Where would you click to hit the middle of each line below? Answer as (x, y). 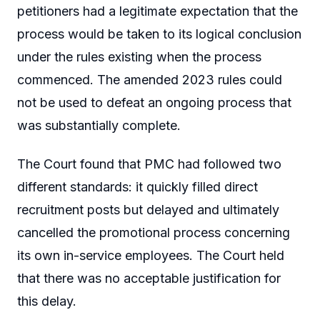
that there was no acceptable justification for (149, 278)
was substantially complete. (99, 126)
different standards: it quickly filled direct (137, 186)
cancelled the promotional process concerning (154, 232)
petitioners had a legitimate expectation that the (157, 11)
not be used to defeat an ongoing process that (154, 103)
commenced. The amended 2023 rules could (150, 80)
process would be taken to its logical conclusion (159, 34)
